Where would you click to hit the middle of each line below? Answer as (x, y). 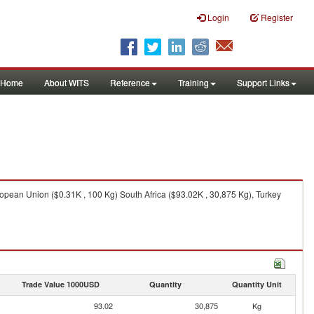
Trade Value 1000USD (60, 284)
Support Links (263, 82)
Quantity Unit (257, 284)
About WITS (67, 82)
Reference (130, 82)
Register (277, 17)
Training (193, 82)
